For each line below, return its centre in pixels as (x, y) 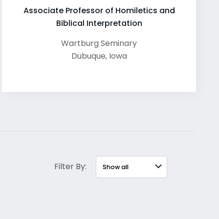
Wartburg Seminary (99, 43)
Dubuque (88, 56)
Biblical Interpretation (99, 23)
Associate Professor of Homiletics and (99, 11)
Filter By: (70, 166)
